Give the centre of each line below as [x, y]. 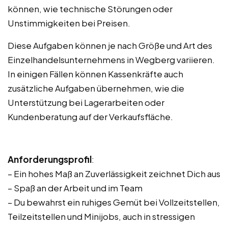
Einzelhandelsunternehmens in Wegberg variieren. [111, 60]
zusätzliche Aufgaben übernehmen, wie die [96, 88]
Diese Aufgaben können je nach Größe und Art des [110, 45]
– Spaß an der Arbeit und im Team [75, 188]
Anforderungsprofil [50, 159]
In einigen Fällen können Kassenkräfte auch [95, 74]
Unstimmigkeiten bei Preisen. [69, 23]
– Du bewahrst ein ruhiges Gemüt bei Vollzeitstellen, [114, 202]
